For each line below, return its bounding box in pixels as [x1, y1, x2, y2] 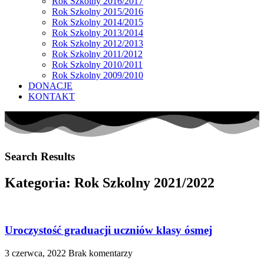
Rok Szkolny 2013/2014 [52, 28, 143, 38]
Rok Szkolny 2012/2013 [52, 38, 143, 48]
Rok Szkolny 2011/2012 [52, 49, 143, 59]
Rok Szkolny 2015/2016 [52, 6, 143, 16]
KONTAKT [28, 91, 75, 101]
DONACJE [28, 81, 72, 91]
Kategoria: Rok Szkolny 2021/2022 [5, 174, 214, 190]
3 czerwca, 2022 [5, 248, 68, 259]
